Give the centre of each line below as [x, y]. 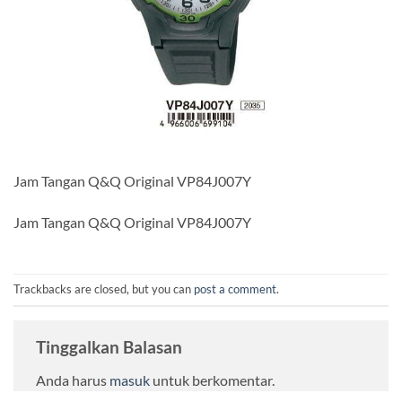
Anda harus [73, 380]
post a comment [235, 289]
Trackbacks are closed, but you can [104, 289]
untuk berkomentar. [212, 380]
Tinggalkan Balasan [111, 346]
